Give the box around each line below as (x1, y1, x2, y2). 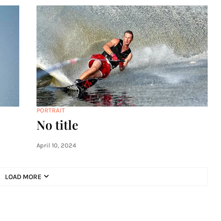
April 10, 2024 (37, 142, 76, 149)
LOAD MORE (4, 172, 41, 181)
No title (37, 116, 78, 133)
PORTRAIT (37, 107, 65, 114)
